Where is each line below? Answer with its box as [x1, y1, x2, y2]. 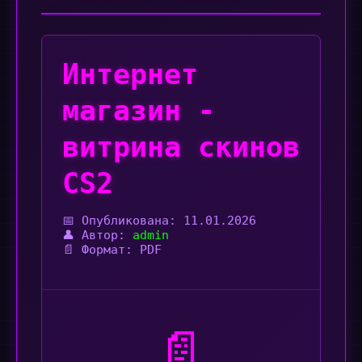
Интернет [62, 57, 198, 90]
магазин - [62, 94, 215, 127]
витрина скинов [62, 130, 300, 163]
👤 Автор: [62, 228, 133, 242]
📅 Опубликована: [62, 213, 183, 228]
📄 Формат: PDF [62, 242, 162, 257]
